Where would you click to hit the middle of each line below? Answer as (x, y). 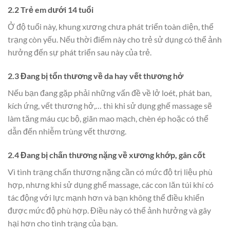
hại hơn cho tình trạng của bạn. (63, 223)
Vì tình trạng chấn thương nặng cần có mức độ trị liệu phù (110, 172)
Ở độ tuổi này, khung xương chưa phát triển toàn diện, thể (111, 27)
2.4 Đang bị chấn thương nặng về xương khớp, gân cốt (107, 155)
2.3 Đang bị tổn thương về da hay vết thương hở (95, 76)
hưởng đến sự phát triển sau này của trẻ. (80, 52)
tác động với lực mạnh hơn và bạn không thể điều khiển (106, 198)
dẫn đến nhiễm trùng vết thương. (68, 131)
